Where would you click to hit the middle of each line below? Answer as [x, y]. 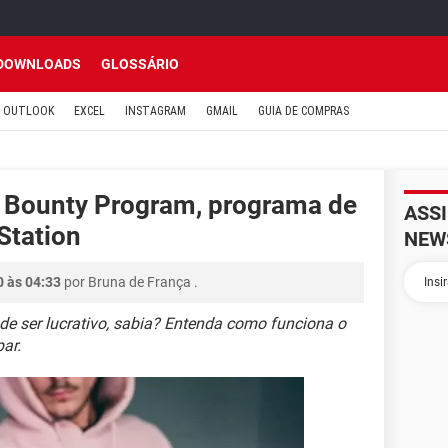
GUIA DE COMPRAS [303, 111]
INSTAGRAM [155, 111]
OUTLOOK [28, 111]
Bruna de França [139, 282]
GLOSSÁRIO [140, 64]
